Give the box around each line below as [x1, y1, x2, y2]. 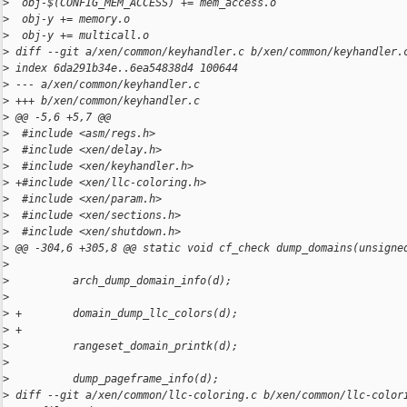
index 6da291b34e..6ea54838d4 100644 [9, 62, 238, 75]
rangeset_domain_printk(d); [9, 340, 238, 353]
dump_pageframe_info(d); [9, 372, 219, 386]
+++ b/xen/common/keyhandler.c [9, 94, 200, 108]
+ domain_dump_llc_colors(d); [9, 307, 238, 321]
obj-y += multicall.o [9, 29, 149, 43]
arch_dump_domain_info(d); [9, 274, 232, 288]
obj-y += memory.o [9, 13, 130, 26]
